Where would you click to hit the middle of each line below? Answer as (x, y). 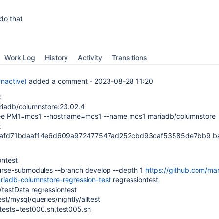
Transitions (130, 57)
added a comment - (61, 81)
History (56, 57)
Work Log (20, 57)
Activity (90, 57)
